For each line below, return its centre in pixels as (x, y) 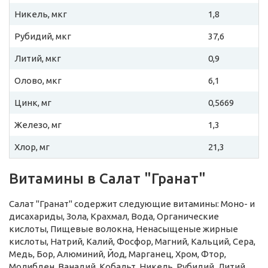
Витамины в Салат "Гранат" (107, 179)
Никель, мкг (41, 14)
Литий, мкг (38, 59)
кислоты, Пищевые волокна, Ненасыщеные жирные (124, 229)
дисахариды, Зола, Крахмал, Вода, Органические (114, 217)
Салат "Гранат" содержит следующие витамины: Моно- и (132, 204)
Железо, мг (38, 125)
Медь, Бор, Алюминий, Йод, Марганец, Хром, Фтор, (118, 254)
